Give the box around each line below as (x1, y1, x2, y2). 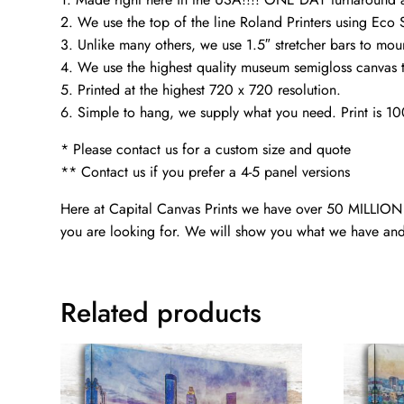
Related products (60, 293, 262, 333)
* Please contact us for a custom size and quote (60, 139, 352, 161)
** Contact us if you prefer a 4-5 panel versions (60, 161, 351, 183)
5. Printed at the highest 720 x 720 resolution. (60, 79, 342, 101)
